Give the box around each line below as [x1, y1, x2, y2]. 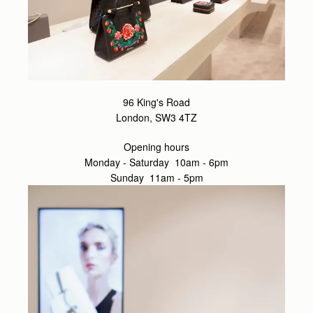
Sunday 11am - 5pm [110, 170, 203, 184]
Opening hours [124, 139, 189, 154]
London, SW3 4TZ [116, 110, 197, 124]
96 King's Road [123, 94, 190, 109]
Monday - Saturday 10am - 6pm [85, 154, 228, 169]
